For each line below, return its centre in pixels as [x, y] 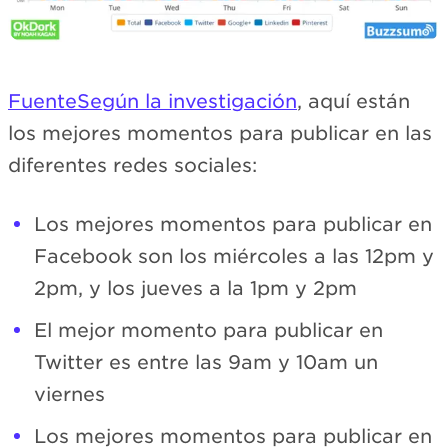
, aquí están [353, 102]
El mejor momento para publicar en [208, 330]
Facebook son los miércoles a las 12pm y [234, 256]
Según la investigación [187, 102]
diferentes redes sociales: [132, 166]
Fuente [42, 102]
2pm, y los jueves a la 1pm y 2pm [195, 288]
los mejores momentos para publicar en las [220, 134]
